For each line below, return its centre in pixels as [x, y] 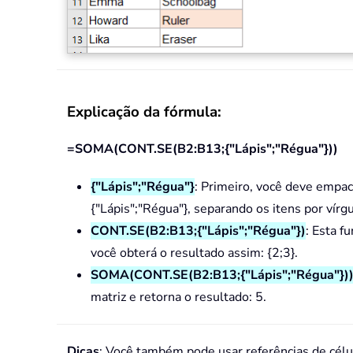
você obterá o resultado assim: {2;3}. [194, 253]
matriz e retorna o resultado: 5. [178, 297]
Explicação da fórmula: [144, 112]
